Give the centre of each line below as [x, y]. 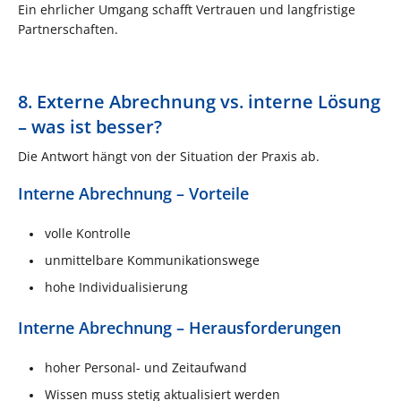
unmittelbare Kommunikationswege [152, 260]
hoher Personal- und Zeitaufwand [146, 367]
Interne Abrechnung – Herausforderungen [179, 327]
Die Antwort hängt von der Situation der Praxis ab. [169, 156]
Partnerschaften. [68, 29]
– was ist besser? [90, 126]
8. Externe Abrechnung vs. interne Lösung [199, 101]
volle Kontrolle [88, 233]
